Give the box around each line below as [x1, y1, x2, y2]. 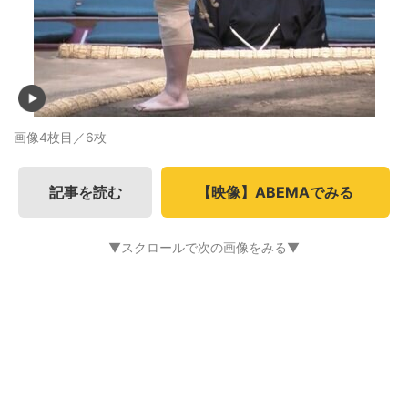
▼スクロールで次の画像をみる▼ [108, 240, 300, 255]
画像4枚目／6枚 [14, 129, 107, 145]
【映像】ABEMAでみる [197, 183, 354, 201]
